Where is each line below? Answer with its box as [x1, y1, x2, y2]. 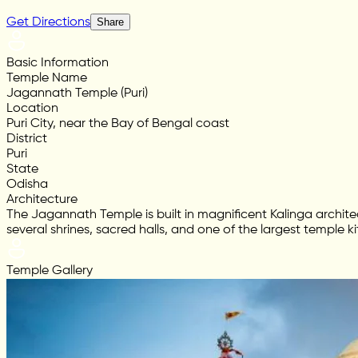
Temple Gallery [6, 265, 93, 278]
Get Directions [6, 16, 90, 30]
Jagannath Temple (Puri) [6, 87, 148, 101]
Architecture [6, 193, 78, 207]
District [6, 133, 47, 146]
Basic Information [6, 57, 109, 70]
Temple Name [6, 72, 87, 86]
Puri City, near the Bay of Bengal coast [6, 117, 229, 131]
